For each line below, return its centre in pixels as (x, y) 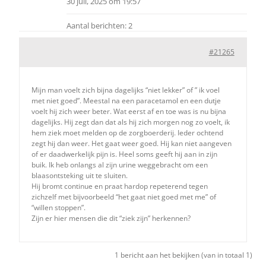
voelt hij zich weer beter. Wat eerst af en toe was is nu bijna (129, 111)
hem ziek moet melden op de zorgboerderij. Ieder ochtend (128, 133)
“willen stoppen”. (59, 208)
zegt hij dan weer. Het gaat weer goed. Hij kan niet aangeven (132, 143)
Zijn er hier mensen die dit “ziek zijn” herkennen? (111, 218)
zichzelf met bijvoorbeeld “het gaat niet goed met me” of (124, 197)
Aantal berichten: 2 (100, 26)
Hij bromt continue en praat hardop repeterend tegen (120, 186)
